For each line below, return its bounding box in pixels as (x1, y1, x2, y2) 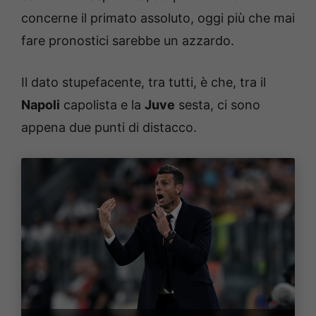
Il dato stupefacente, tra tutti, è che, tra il (21, 74, 266, 90)
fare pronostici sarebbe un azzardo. (21, 32, 234, 48)
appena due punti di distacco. (21, 119, 197, 135)
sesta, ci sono (175, 97, 260, 112)
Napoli (21, 97, 60, 112)
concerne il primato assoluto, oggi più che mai (21, 10, 295, 25)
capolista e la (60, 97, 145, 112)
